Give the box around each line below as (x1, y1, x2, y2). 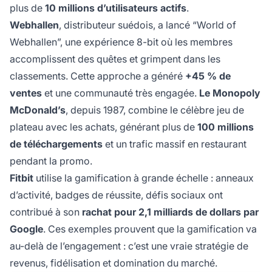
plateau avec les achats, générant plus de (10, 121, 197, 134)
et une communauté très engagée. (42, 87, 199, 100)
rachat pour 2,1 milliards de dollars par (82, 206, 259, 219)
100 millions (197, 121, 254, 134)
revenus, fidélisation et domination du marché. (10, 257, 217, 270)
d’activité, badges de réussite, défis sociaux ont (10, 189, 223, 202)
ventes (10, 87, 42, 100)
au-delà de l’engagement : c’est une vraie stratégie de (10, 240, 248, 253)
